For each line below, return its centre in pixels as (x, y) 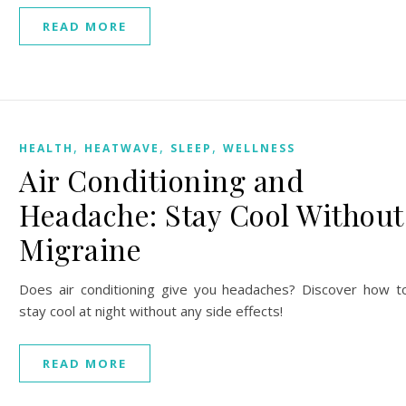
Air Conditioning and (161, 180)
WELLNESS (259, 148)
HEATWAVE (122, 148)
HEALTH (46, 148)
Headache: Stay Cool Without (211, 214)
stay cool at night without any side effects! (151, 311)
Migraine (80, 249)
